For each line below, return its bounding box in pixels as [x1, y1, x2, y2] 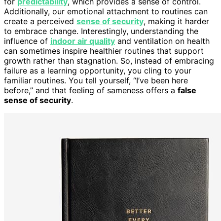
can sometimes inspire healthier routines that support [4, 45, 204, 56]
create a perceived [4, 16, 76, 26]
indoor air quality [50, 36, 115, 46]
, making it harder [144, 16, 209, 26]
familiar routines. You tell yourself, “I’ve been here [4, 75, 188, 85]
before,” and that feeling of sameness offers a [4, 85, 178, 95]
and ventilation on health [115, 36, 210, 46]
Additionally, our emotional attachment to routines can [4, 6, 208, 16]
